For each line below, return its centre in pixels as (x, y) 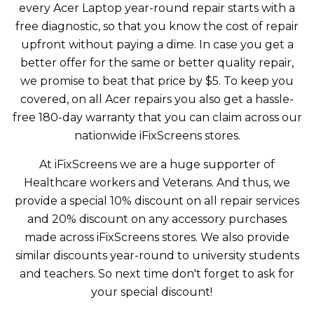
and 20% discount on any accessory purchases (157, 219)
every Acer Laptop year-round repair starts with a (157, 8)
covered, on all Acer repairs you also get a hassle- (157, 99)
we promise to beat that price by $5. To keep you (157, 81)
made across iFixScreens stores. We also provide (157, 237)
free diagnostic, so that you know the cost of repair (157, 26)
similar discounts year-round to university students (157, 255)
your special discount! (157, 292)
